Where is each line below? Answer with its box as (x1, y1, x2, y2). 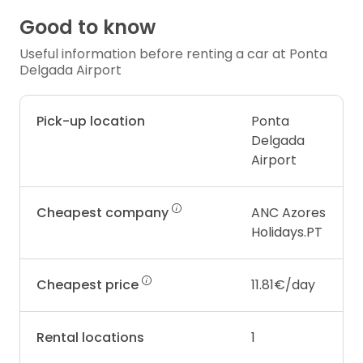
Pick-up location (36, 112, 145, 131)
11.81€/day (251, 275, 316, 295)
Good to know (19, 14, 156, 41)
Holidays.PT (251, 223, 323, 242)
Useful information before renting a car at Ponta (19, 45, 327, 64)
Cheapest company (36, 203, 172, 223)
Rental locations (36, 328, 144, 348)
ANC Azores (251, 203, 327, 223)
